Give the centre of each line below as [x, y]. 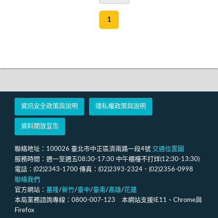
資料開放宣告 [40, 127]
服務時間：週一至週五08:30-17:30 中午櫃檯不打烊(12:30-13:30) [107, 159]
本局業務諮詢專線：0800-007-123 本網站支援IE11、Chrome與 [108, 200]
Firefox [24, 210]
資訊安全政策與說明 [49, 107]
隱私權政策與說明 [121, 107]
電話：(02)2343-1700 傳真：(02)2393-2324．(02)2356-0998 [107, 169]
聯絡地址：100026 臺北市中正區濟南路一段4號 [83, 149]
